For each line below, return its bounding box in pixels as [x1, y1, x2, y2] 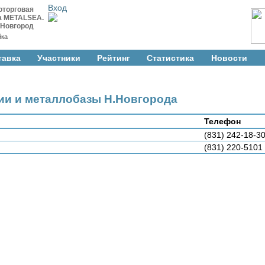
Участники [37, 53, 80, 63]
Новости [211, 53, 247, 63]
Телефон [204, 116, 241, 126]
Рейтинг [97, 53, 131, 63]
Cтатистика [147, 53, 195, 63]
